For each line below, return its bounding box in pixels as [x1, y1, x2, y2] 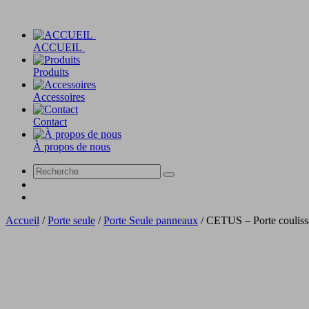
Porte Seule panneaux [103, 215, 198, 226]
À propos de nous [33, 141, 110, 152]
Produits [33, 66, 69, 78]
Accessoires [33, 91, 85, 103]
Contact [33, 116, 67, 128]
